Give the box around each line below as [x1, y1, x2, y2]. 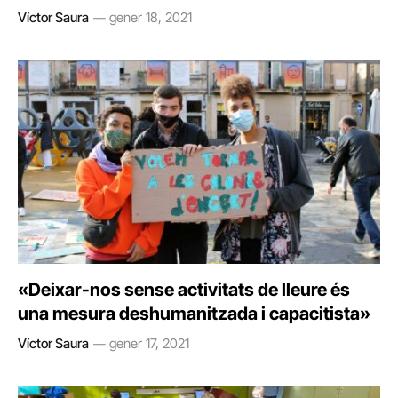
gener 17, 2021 [109, 334, 189, 352]
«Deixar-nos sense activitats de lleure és [18, 278, 350, 300]
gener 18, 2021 [109, 9, 192, 26]
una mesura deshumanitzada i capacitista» [18, 302, 370, 324]
